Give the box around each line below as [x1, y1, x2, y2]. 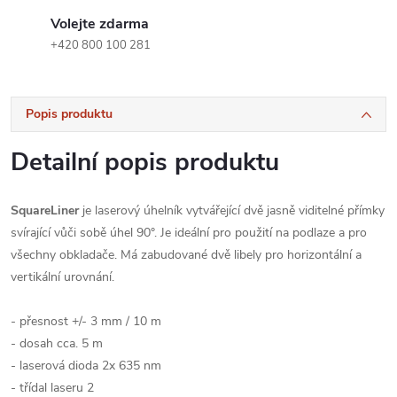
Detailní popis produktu [11, 145, 279, 179]
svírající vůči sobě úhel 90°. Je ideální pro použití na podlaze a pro [11, 224, 367, 241]
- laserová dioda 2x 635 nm [11, 357, 161, 374]
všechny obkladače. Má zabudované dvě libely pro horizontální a [11, 246, 362, 263]
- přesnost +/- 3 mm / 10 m [11, 313, 161, 330]
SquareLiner [11, 202, 79, 219]
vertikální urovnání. [11, 269, 114, 285]
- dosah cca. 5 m [11, 335, 103, 352]
